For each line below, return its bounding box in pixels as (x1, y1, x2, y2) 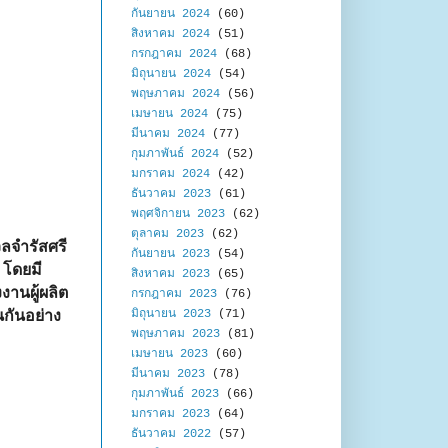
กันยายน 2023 (131, 247, 210, 262)
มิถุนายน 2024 (131, 67, 211, 82)
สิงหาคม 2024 (131, 27, 210, 42)
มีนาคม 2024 (131, 127, 205, 142)
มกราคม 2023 (131, 407, 210, 422)
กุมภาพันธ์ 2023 (131, 387, 219, 402)
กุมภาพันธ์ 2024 (131, 147, 219, 162)
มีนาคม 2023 (131, 367, 205, 382)
